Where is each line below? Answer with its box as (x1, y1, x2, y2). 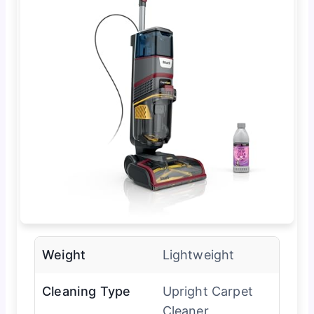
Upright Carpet (162, 283, 253, 299)
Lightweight (162, 247, 235, 262)
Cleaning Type (41, 283, 131, 299)
